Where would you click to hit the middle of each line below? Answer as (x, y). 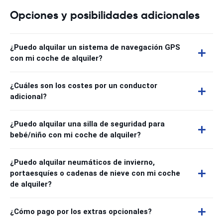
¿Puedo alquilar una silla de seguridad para (87, 124)
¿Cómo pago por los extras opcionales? (81, 212)
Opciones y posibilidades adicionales (105, 15)
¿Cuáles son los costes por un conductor (84, 86)
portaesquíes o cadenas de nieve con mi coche (95, 173)
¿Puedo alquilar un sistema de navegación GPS (95, 47)
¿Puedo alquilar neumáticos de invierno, (82, 162)
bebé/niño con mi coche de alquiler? (75, 135)
